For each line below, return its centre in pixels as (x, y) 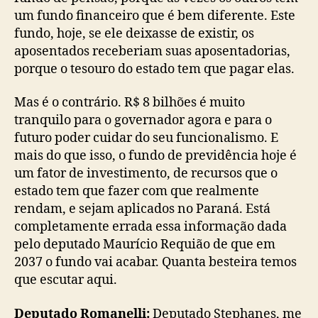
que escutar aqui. (66, 280)
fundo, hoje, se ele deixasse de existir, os (134, 33)
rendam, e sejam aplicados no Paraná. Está (142, 209)
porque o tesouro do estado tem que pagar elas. (154, 69)
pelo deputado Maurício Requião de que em (145, 245)
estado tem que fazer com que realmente (137, 191)
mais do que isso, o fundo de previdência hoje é (155, 156)
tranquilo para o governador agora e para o (143, 120)
